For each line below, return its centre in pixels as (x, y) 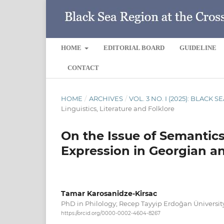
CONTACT (83, 67)
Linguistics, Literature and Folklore (118, 108)
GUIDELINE (198, 47)
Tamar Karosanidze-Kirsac (109, 193)
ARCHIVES (106, 98)
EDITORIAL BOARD (134, 47)
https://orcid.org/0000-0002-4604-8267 (111, 213)
